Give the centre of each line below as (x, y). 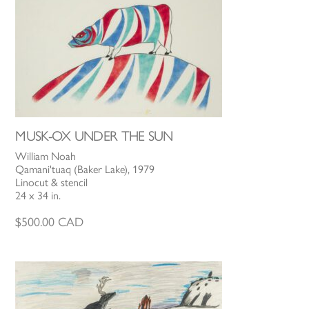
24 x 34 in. (38, 196)
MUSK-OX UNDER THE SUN (94, 136)
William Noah (46, 157)
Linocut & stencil (52, 183)
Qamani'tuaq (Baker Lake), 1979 (85, 170)
